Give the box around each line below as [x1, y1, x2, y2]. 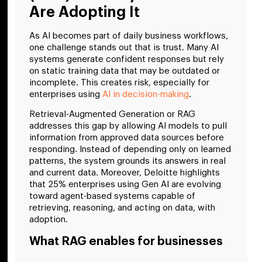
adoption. [29, 215, 70, 225]
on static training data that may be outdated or [29, 66, 220, 75]
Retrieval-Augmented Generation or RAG [29, 110, 195, 119]
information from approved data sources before [29, 133, 224, 143]
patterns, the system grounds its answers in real [29, 157, 226, 166]
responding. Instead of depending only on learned [29, 145, 231, 154]
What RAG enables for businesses [29, 235, 223, 247]
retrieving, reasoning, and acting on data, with [29, 204, 215, 213]
